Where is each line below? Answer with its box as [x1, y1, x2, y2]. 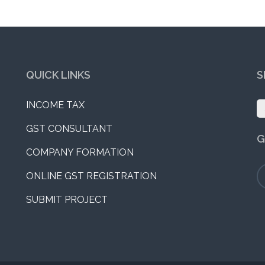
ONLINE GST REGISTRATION [25, 170, 157, 182]
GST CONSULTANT [25, 123, 112, 134]
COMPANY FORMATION [25, 147, 134, 158]
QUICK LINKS [25, 69, 91, 81]
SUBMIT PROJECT [25, 194, 108, 205]
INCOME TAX [25, 99, 85, 111]
